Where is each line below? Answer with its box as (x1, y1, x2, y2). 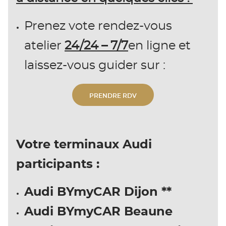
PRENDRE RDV (89, 93, 137, 99)
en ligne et (128, 40, 191, 52)
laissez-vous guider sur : (24, 60, 165, 72)
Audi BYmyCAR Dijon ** (24, 186, 172, 199)
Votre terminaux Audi (16, 139, 152, 151)
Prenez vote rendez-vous (24, 20, 172, 33)
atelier (24, 40, 65, 52)
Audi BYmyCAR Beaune (24, 206, 173, 218)
